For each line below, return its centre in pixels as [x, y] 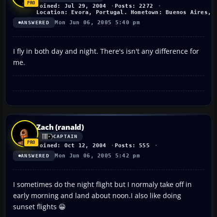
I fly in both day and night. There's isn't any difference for [106, 51]
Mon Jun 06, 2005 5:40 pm [98, 22]
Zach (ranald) [60, 127]
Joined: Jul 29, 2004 [71, 6]
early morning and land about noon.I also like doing [97, 195]
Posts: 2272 [134, 6]
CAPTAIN [66, 137]
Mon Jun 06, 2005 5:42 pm [98, 155]
